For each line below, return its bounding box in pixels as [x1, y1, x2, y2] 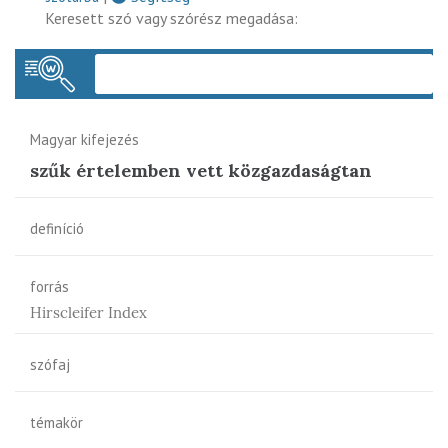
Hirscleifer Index [30, 302, 147, 322]
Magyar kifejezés [30, 129, 139, 149]
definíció [30, 218, 84, 238]
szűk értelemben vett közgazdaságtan [30, 158, 372, 182]
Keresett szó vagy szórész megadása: [45, 7, 298, 28]
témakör [30, 412, 83, 432]
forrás [30, 276, 69, 296]
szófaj [30, 354, 70, 374]
